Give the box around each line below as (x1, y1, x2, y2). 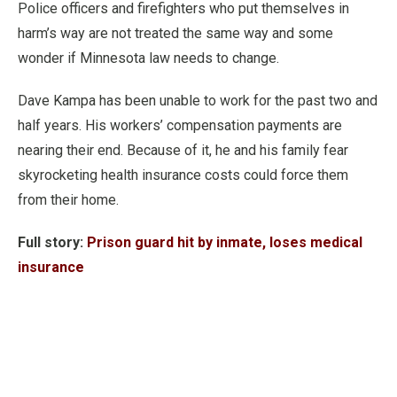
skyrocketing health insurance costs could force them (18, 167, 348, 183)
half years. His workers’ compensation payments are (18, 117, 342, 134)
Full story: (18, 234, 83, 251)
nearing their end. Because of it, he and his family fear (18, 142, 348, 159)
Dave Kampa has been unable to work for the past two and (18, 92, 378, 109)
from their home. (18, 191, 119, 208)
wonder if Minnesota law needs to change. (18, 50, 279, 66)
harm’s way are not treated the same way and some (18, 25, 333, 42)
